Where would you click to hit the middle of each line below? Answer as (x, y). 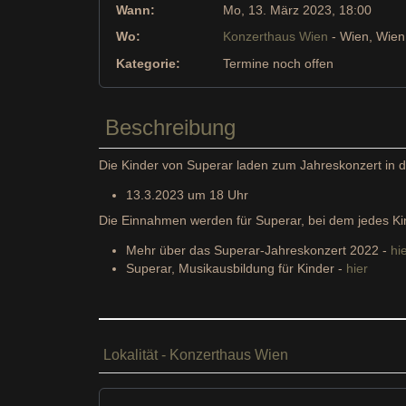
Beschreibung (171, 127)
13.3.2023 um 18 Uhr (187, 195)
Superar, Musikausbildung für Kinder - (236, 269)
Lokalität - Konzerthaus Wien (195, 355)
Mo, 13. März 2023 (277, 10)
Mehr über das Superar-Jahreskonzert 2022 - (258, 251)
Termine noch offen (278, 63)
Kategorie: (148, 63)
